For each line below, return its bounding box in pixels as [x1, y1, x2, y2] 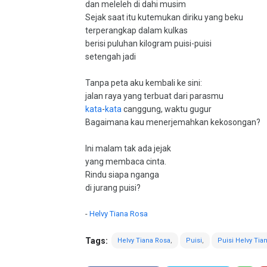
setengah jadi [85, 52, 136, 61]
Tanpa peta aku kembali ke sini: [85, 78, 202, 88]
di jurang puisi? [85, 183, 141, 193]
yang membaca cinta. [85, 157, 166, 166]
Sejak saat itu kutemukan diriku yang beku [85, 13, 243, 22]
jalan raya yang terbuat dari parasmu [85, 91, 223, 101]
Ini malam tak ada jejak [85, 144, 171, 153]
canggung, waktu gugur [122, 104, 212, 114]
